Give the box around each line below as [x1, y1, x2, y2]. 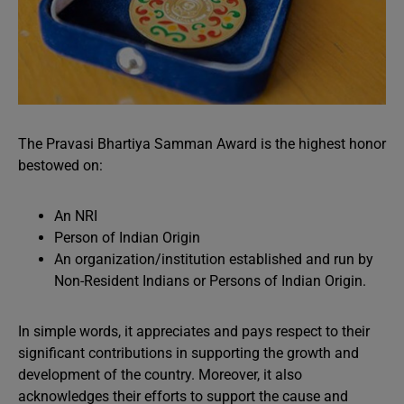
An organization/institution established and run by [54, 251, 373, 268]
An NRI [54, 207, 97, 225]
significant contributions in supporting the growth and [18, 344, 359, 362]
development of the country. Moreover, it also [18, 366, 302, 383]
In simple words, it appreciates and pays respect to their [18, 323, 370, 340]
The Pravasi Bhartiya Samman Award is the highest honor [18, 135, 386, 152]
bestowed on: [18, 157, 103, 174]
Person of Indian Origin [54, 229, 200, 246]
